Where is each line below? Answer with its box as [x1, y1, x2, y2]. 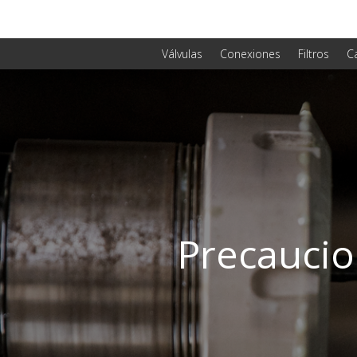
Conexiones [220, 45, 280, 61]
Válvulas [162, 45, 202, 61]
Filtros [298, 45, 329, 61]
